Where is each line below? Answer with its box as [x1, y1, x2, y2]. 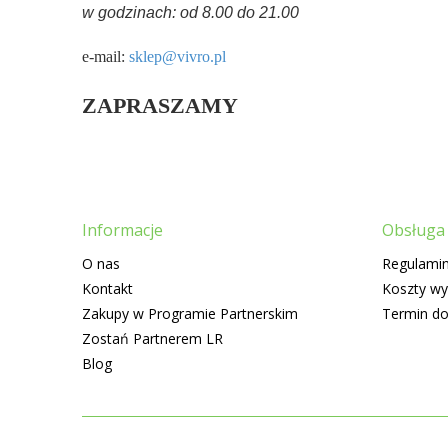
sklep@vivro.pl [129, 48, 226, 65]
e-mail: [82, 48, 129, 65]
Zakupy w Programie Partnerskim [82, 304, 298, 323]
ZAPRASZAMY [82, 93, 238, 118]
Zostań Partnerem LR [82, 329, 223, 348]
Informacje [82, 219, 163, 241]
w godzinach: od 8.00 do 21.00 [82, 4, 299, 21]
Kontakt [82, 279, 133, 298]
